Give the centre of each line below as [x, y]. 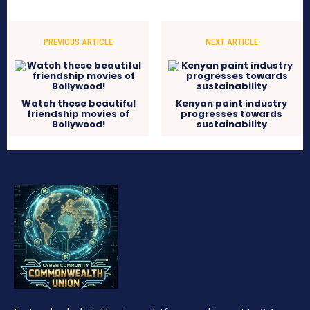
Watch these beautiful [78, 104]
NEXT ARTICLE [231, 42]
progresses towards [232, 114]
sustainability [231, 125]
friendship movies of [79, 114]
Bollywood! [78, 125]
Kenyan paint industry [232, 104]
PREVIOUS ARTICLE [79, 42]
